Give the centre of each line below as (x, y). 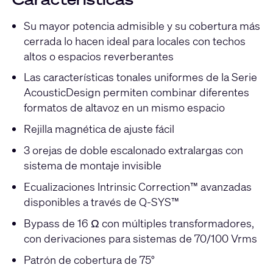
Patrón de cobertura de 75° (89, 259)
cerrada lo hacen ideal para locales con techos (134, 41)
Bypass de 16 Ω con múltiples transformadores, (139, 223)
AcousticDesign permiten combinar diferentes (136, 92)
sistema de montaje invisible (92, 165)
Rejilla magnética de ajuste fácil (99, 129)
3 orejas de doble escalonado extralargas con (133, 150)
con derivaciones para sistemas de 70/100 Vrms (140, 238)
